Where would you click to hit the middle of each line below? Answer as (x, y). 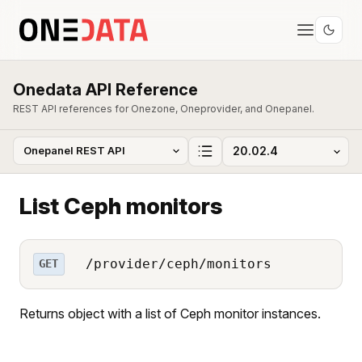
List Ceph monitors (121, 206)
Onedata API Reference (105, 90)
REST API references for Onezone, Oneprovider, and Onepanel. (164, 109)
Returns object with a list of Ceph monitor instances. (170, 313)
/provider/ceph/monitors (174, 263)
